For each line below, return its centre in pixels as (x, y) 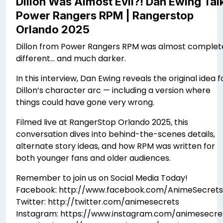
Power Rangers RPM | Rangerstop (105, 16)
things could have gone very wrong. (85, 103)
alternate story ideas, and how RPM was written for (115, 146)
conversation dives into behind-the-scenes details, (115, 134)
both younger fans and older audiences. (93, 158)
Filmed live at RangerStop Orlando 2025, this (102, 122)
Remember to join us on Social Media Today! (102, 178)
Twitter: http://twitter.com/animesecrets (98, 202)
